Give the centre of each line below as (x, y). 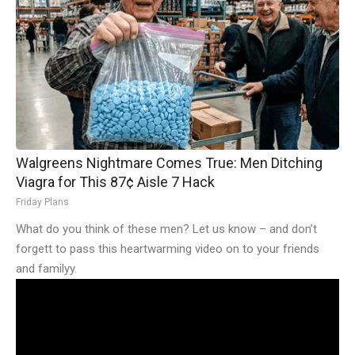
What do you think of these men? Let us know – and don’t (166, 229)
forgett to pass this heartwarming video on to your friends (168, 249)
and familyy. (46, 269)
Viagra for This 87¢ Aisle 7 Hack (115, 182)
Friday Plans (42, 202)
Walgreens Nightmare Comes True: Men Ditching (169, 163)
